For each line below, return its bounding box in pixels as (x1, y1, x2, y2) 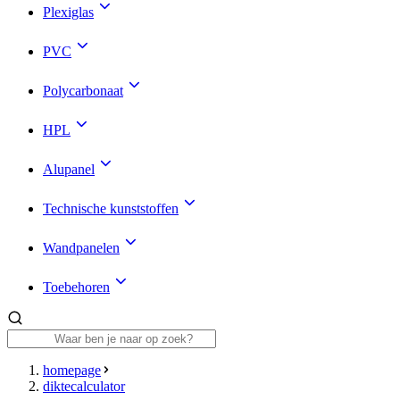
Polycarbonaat (43, 82, 123, 98)
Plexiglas (43, 4, 94, 20)
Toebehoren (43, 279, 110, 295)
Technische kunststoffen (43, 200, 179, 216)
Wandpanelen (43, 239, 120, 255)
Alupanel (43, 161, 95, 177)
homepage (43, 362, 101, 378)
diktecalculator (43, 378, 125, 394)
